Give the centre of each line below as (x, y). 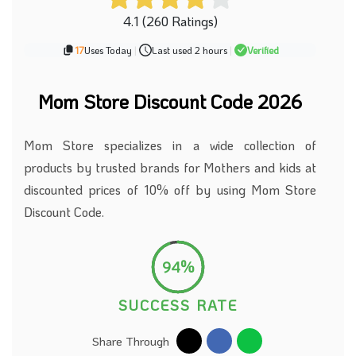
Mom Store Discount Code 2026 (170, 101)
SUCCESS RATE (178, 305)
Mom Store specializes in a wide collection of (170, 145)
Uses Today (108, 50)
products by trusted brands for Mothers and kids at (170, 167)
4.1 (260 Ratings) (170, 21)
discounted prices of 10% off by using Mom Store (170, 190)
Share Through (130, 341)
